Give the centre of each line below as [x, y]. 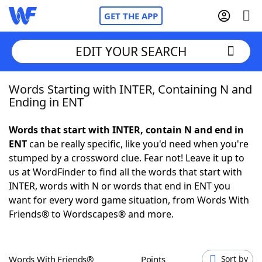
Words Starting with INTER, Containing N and [130, 89]
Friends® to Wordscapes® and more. [91, 214]
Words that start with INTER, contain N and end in [126, 130]
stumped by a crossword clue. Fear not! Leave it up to [127, 158]
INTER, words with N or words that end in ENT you [120, 186]
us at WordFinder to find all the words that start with [125, 172]
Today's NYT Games [77, 216]
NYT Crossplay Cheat [78, 152]
